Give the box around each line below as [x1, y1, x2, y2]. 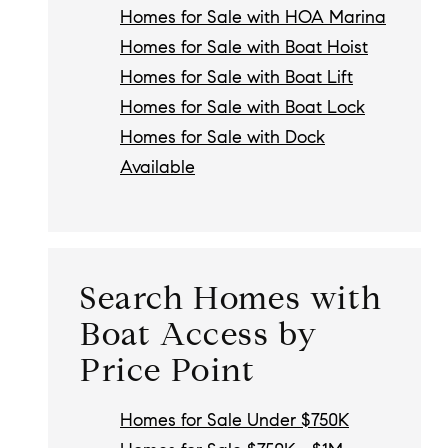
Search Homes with [80, 277, 383, 318]
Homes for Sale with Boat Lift [120, 66, 353, 89]
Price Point [80, 349, 256, 390]
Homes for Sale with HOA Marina [120, 6, 386, 29]
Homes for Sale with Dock [120, 126, 325, 149]
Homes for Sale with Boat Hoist [120, 36, 368, 59]
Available [120, 156, 195, 179]
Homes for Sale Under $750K [120, 409, 349, 432]
